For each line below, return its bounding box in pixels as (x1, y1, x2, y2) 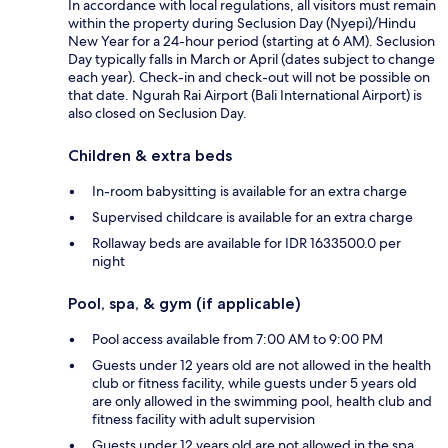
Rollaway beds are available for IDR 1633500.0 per (92, 233, 401, 252)
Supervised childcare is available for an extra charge (92, 207, 413, 226)
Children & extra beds (68, 145, 232, 165)
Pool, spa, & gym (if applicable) (68, 293, 301, 313)
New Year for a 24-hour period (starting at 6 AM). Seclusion (68, 31, 435, 50)
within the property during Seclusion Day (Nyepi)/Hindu (68, 13, 416, 32)
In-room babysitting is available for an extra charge (92, 181, 407, 200)
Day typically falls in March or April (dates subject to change (68, 49, 435, 68)
